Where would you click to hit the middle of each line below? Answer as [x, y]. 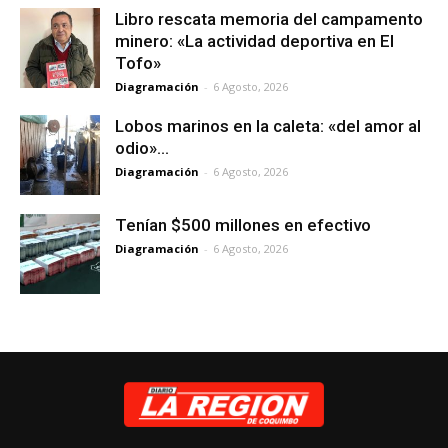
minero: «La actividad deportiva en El [254, 41]
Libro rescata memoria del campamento [269, 19]
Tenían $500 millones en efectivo [243, 225]
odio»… [142, 148]
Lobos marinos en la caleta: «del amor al [268, 126]
